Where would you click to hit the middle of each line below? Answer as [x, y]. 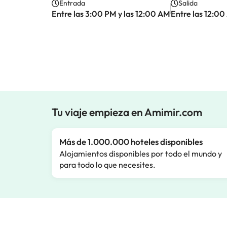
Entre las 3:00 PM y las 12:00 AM [111, 14]
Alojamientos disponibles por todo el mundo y [141, 154]
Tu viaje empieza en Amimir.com [127, 112]
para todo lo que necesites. [107, 165]
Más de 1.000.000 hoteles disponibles [131, 142]
